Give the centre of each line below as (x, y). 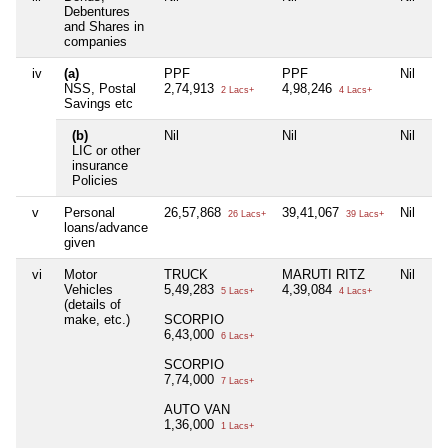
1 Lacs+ (236, 426)
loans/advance (106, 228)
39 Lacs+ (363, 214)
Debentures (97, 12)
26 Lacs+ (245, 214)
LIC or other (106, 151)
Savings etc (98, 104)
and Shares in (104, 27)
